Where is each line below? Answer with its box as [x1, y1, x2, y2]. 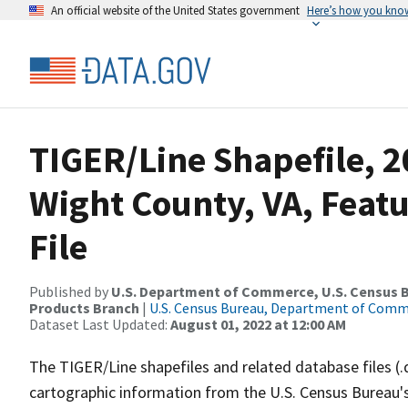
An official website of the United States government [51, 3, 300, 17]
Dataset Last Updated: [29, 315, 170, 333]
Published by [29, 282, 111, 301]
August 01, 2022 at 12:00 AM [170, 315, 346, 333]
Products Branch [29, 299, 139, 317]
